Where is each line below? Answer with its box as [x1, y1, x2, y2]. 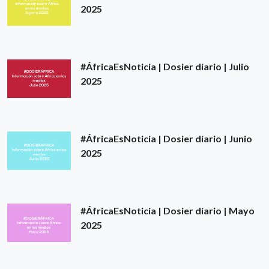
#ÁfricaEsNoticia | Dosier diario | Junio [80, 133, 252, 145]
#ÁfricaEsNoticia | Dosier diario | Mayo [80, 205, 255, 217]
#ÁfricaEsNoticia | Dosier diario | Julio [80, 61, 249, 73]
